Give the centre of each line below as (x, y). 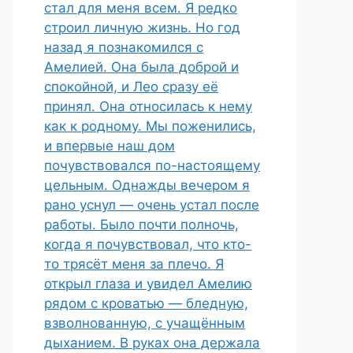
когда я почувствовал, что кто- (148, 244)
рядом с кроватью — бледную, (146, 303)
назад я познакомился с (124, 47)
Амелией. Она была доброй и (141, 67)
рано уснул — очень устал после (152, 205)
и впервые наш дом (110, 146)
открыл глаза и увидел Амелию (148, 284)
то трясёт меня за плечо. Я (134, 264)
